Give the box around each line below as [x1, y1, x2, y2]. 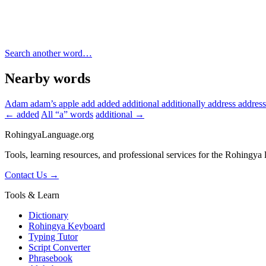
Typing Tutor [28, 231, 78, 242]
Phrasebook [28, 252, 72, 263]
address [208, 98, 238, 109]
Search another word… [5, 47, 92, 58]
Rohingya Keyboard [28, 220, 105, 231]
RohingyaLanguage [5, 129, 79, 140]
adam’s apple [30, 98, 81, 109]
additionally [161, 98, 208, 109]
